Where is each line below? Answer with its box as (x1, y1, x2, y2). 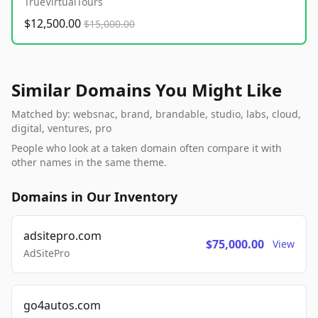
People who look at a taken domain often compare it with (11, 141, 282, 155)
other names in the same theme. (11, 155, 167, 170)
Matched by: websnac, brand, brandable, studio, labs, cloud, (11, 107, 301, 121)
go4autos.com (23, 297, 101, 314)
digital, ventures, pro (11, 121, 111, 136)
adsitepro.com (23, 228, 102, 244)
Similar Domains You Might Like (11, 78, 282, 102)
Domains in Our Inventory (11, 188, 177, 206)
